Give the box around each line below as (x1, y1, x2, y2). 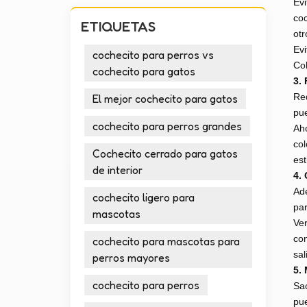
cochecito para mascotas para (93, 234, 241, 248)
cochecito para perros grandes (93, 119, 243, 133)
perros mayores (93, 250, 171, 265)
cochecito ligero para (93, 190, 195, 204)
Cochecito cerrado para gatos (93, 146, 238, 160)
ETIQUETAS (81, 17, 156, 35)
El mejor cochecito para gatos (93, 91, 238, 106)
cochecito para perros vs (93, 47, 214, 62)
